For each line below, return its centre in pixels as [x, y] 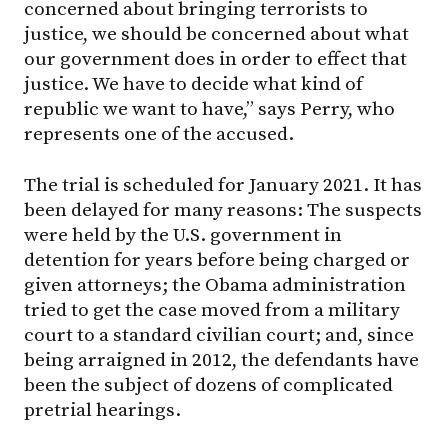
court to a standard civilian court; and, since [219, 334]
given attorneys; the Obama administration [215, 284]
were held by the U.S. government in [183, 234]
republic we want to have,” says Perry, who [209, 109]
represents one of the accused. [159, 134]
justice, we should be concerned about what [216, 34]
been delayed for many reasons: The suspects [223, 209]
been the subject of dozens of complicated [208, 384]
